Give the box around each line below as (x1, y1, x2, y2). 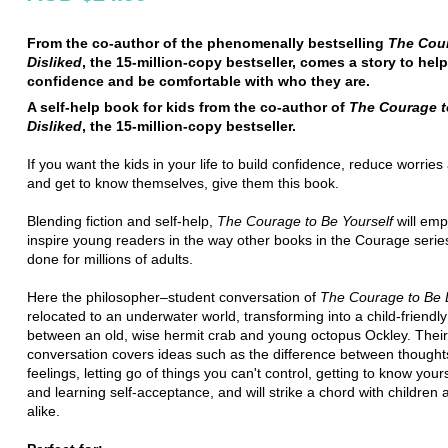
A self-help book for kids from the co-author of (27, 98, 349, 115)
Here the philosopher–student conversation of (27, 288, 320, 305)
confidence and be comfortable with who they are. (27, 72, 370, 89)
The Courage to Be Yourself (217, 212, 393, 229)
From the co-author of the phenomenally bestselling (27, 34, 388, 51)
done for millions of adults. (27, 250, 193, 267)
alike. (27, 402, 60, 419)
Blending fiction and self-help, (27, 212, 217, 229)
